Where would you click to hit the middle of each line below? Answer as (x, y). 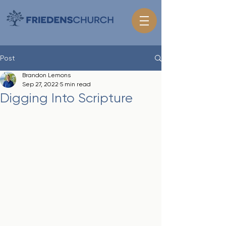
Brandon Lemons (46, 75)
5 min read (75, 84)
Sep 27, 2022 (40, 84)
